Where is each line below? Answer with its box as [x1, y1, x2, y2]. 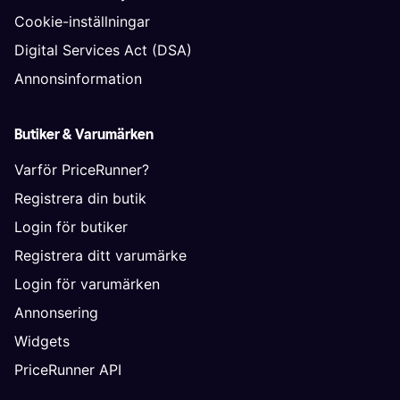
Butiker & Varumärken [14, 125, 154, 143]
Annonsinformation [14, 69, 142, 87]
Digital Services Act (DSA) [14, 40, 192, 59]
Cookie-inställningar [14, 12, 150, 30]
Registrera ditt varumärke [14, 246, 187, 264]
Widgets [14, 331, 70, 350]
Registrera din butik [14, 188, 146, 207]
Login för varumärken [14, 274, 160, 293]
